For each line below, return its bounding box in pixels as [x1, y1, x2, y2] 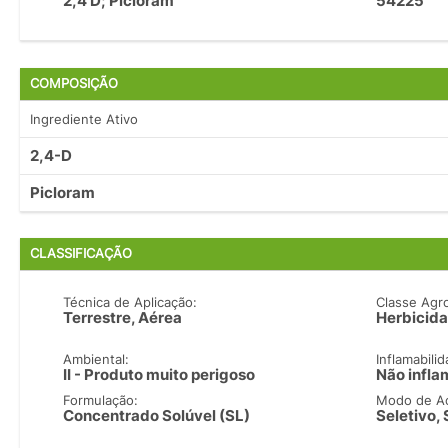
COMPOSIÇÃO [30, 75, 118, 91]
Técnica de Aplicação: [63, 294, 198, 311]
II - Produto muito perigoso [63, 365, 256, 385]
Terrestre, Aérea [63, 308, 183, 328]
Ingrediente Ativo [30, 110, 138, 127]
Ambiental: [63, 351, 130, 368]
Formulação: [63, 392, 139, 409]
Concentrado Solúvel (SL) [63, 406, 251, 426]
